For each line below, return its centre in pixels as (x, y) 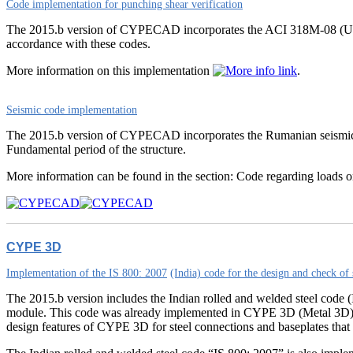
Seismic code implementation (72, 110)
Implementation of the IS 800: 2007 (87, 273)
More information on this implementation (110, 71)
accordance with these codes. (78, 44)
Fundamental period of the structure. (96, 149)
